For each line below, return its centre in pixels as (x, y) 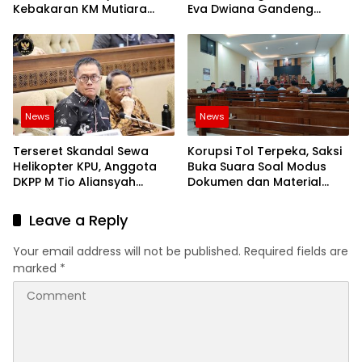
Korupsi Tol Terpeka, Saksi (265, 152)
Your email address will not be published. (127, 252)
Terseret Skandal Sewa (81, 152)
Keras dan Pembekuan (80, 213)
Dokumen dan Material (255, 182)
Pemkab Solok (229, 25)
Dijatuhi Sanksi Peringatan (88, 198)
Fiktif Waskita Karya (245, 198)
